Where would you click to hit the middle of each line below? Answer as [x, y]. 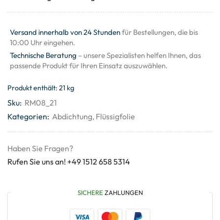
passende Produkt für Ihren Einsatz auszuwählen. [89, 66]
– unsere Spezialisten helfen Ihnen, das [139, 55]
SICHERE [90, 192]
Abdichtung [72, 116]
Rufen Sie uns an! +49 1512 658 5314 [69, 161]
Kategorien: [28, 116]
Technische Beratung [43, 55]
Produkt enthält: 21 [37, 88]
